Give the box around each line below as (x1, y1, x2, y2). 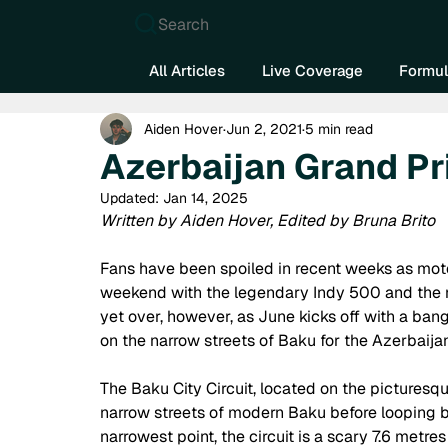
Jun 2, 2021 (226, 119, 302, 138)
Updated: (100, 189, 163, 208)
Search (158, 13, 210, 35)
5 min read (305, 119, 373, 138)
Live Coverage (261, 60, 363, 80)
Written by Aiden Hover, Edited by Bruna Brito (100, 210, 435, 232)
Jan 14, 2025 (163, 189, 248, 208)
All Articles (149, 60, 226, 80)
